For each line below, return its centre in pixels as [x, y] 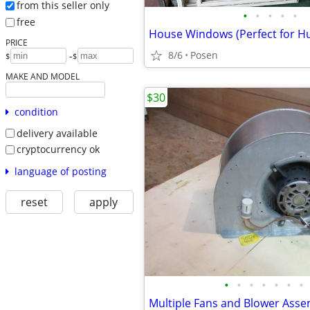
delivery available [57, 133]
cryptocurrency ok [58, 149]
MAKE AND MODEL [42, 76]
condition [36, 111]
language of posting [60, 171]
